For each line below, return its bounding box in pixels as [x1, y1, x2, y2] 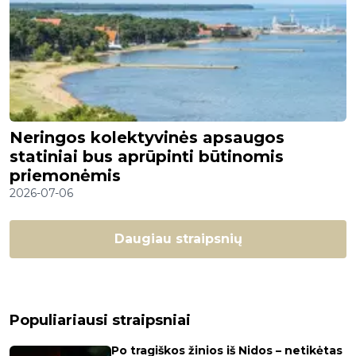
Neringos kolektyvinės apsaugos [10, 127, 284, 147]
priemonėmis [10, 165, 121, 185]
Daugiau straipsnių [114, 230, 242, 246]
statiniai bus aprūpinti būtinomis [10, 146, 284, 166]
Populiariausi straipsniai [10, 311, 191, 329]
